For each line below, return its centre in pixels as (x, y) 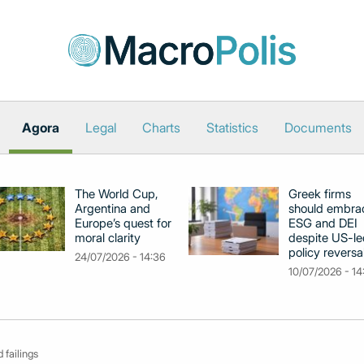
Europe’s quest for (123, 223)
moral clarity (108, 238)
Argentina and (113, 208)
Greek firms (320, 194)
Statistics (232, 128)
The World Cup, (117, 194)
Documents (318, 128)
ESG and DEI (323, 223)
